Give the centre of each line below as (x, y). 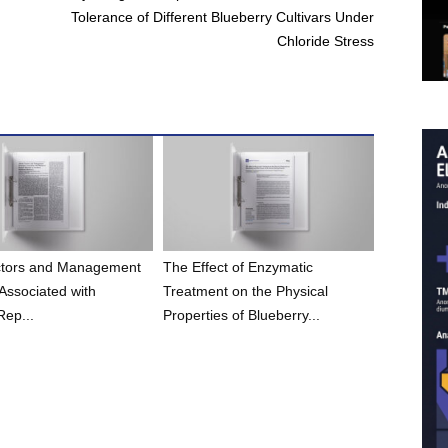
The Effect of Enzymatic (238, 267)
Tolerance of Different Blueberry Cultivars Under (222, 17)
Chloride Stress (325, 41)
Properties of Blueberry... (242, 315)
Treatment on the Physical (246, 291)
